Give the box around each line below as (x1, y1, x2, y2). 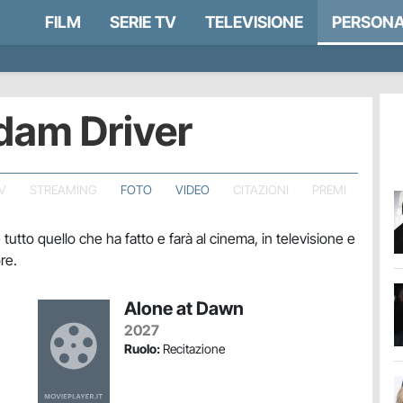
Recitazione (160, 341, 225, 356)
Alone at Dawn (124, 298, 244, 319)
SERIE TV (110, 13, 176, 31)
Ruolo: (124, 341, 160, 356)
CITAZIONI (232, 183, 289, 197)
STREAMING (30, 183, 97, 197)
